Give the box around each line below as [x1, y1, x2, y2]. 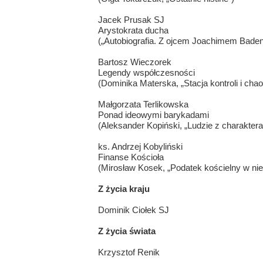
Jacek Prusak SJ [97, 15, 164, 25]
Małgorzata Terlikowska [97, 99, 188, 110]
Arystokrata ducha [97, 25, 168, 36]
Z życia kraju [97, 184, 150, 194]
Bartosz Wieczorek [97, 57, 171, 68]
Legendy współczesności [97, 68, 195, 78]
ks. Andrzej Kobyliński [97, 141, 183, 152]
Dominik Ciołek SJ [97, 205, 169, 215]
